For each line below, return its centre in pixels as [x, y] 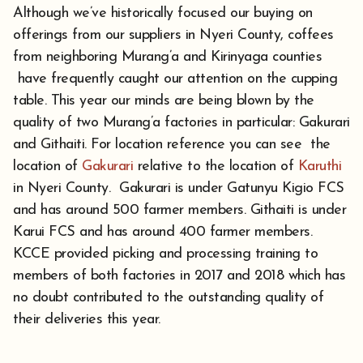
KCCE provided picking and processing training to [165, 254]
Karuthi [319, 167]
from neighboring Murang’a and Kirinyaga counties [167, 58]
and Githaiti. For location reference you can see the [172, 145]
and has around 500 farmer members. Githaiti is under [179, 211]
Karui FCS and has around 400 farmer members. [162, 233]
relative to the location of [216, 167]
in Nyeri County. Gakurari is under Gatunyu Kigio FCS [179, 189]
